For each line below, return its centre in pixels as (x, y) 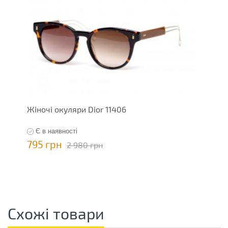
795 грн (45, 144)
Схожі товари (56, 213)
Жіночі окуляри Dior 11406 (77, 109)
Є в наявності (56, 131)
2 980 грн (85, 145)
